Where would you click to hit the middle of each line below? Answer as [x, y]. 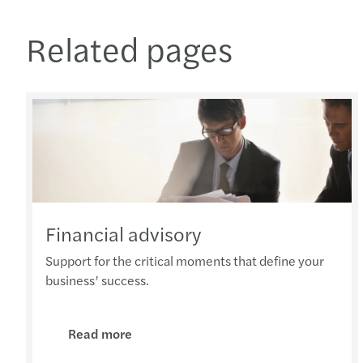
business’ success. [97, 280]
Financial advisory [123, 233]
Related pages [129, 48]
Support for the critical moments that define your [185, 260]
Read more [100, 333]
